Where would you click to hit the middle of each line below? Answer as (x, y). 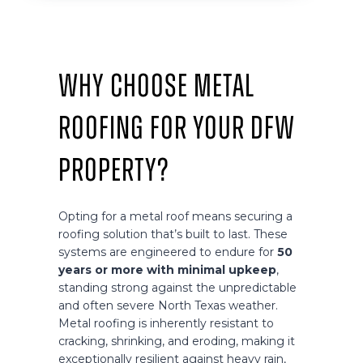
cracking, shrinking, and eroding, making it (177, 342)
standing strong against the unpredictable (177, 288)
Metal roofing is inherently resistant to (166, 324)
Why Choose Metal (156, 86)
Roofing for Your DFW (177, 128)
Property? (113, 171)
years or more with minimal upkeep (167, 270)
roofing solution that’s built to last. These (173, 235)
